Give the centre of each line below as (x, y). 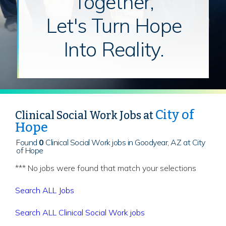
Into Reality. (114, 49)
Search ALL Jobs (45, 190)
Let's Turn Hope (114, 25)
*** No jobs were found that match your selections (106, 168)
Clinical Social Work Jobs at (85, 116)
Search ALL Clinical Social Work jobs (80, 212)
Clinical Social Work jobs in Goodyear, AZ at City (124, 142)
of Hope (30, 150)
